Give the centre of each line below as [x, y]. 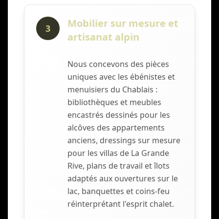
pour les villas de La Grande [118, 153]
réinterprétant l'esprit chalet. [121, 204]
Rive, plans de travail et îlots [119, 166]
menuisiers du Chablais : [112, 90]
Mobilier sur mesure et [123, 23]
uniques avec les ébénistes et [121, 77]
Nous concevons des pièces [118, 64]
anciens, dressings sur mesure [124, 141]
